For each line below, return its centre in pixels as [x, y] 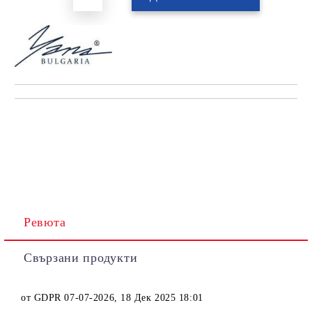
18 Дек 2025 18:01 [162, 298]
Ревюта [45, 222]
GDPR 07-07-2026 [74, 298]
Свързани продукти [81, 258]
